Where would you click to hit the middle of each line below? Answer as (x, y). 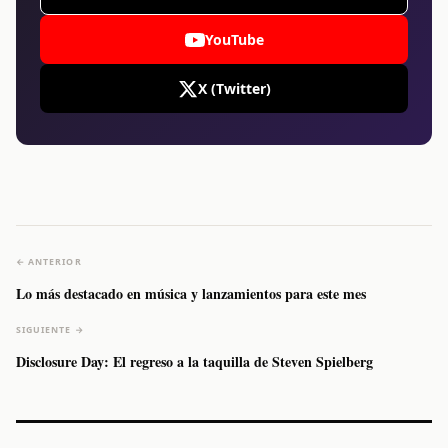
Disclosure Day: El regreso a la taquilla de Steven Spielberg (194, 362)
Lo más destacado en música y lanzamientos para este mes (191, 294)
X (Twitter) (234, 89)
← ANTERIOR (49, 262)
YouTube (234, 40)
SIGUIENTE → (50, 330)
